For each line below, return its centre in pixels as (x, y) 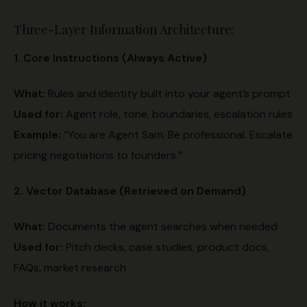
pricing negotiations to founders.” (98, 155)
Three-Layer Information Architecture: (124, 29)
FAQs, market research (70, 267)
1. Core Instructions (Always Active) (110, 58)
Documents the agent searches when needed (161, 226)
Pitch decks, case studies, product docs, (166, 247)
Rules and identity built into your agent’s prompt (168, 93)
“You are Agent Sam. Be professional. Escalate (177, 134)
